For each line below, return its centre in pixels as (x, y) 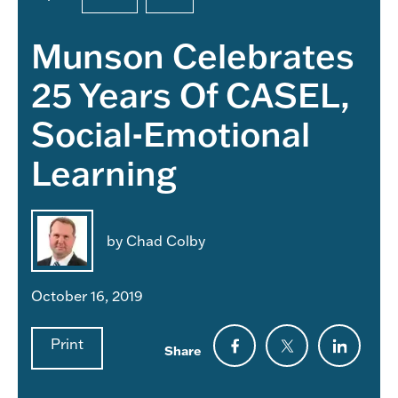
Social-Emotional (171, 133)
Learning (104, 172)
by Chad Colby (156, 240)
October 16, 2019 (87, 295)
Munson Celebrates (193, 55)
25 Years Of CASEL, (191, 94)
